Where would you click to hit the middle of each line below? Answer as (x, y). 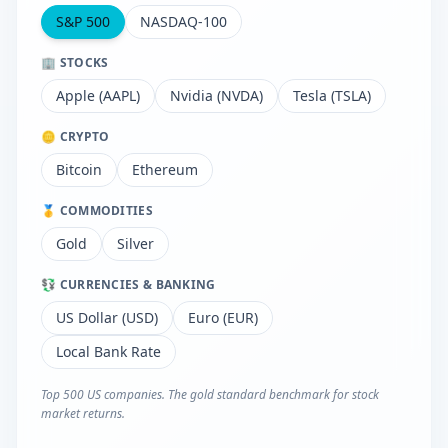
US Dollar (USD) (107, 317)
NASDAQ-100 (183, 21)
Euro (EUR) (223, 317)
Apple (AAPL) (98, 95)
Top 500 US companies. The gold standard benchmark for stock (210, 394)
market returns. (83, 413)
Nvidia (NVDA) (216, 95)
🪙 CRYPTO (75, 136)
